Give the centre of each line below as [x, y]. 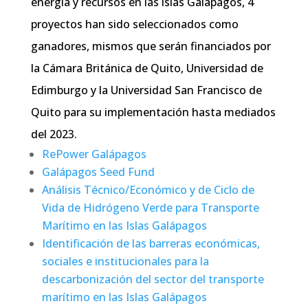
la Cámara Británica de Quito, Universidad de [147, 68]
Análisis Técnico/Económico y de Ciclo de [148, 189]
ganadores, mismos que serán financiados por [151, 46]
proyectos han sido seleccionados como [134, 24]
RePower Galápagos [94, 154]
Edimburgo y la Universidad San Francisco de [146, 90]
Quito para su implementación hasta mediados [153, 112]
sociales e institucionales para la [125, 261]
